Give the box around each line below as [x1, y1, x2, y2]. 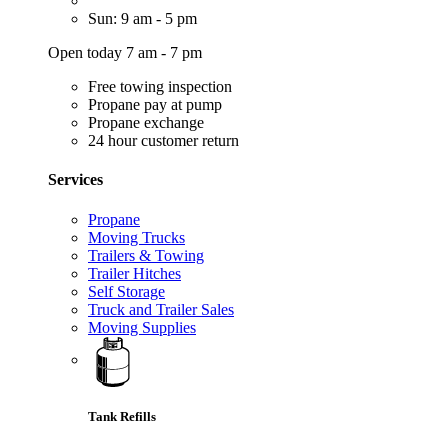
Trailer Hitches [88, 264, 181, 282]
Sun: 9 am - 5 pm [88, 9, 197, 27]
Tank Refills [88, 408, 156, 424]
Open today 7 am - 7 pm [48, 43, 202, 61]
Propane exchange [88, 113, 204, 131]
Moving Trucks [88, 228, 185, 246]
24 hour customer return [88, 131, 239, 149]
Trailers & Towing [88, 246, 204, 264]
